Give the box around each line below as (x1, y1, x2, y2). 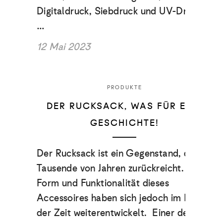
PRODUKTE (107, 82, 142, 92)
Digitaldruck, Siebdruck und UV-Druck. (37, 2, 205, 19)
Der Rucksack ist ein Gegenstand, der (37, 144, 199, 162)
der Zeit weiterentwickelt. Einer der (37, 204, 192, 221)
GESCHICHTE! (90, 115, 159, 130)
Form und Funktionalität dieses (37, 174, 169, 191)
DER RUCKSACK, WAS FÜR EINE (46, 98, 203, 113)
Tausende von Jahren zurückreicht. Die (37, 159, 201, 176)
